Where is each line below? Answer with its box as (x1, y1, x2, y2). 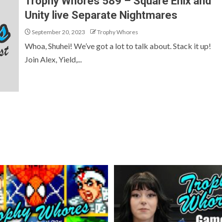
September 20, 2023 (31, 28, 85, 36)
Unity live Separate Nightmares (25, 9, 177, 21)
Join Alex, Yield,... (25, 55, 82, 64)
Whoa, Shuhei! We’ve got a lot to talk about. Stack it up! (25, 41, 211, 51)
